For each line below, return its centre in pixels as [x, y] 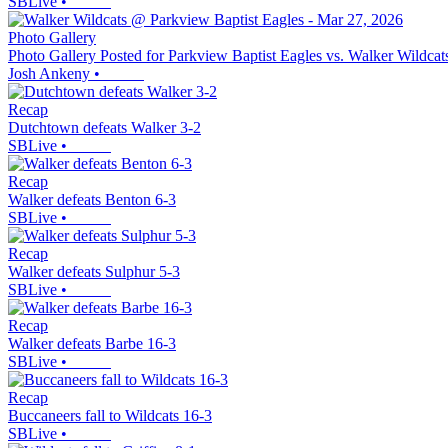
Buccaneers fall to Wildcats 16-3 [110, 415]
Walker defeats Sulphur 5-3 [94, 271]
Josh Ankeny [49, 73]
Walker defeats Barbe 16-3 [92, 343]
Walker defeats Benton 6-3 [92, 199]
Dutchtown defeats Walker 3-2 [104, 127]
